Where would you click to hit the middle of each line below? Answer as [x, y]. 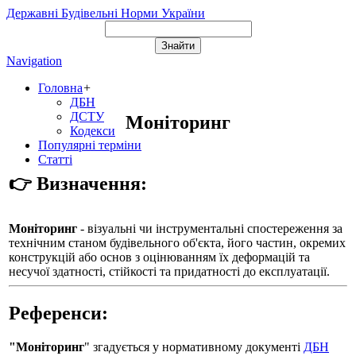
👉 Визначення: [78, 183]
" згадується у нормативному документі [194, 346]
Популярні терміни [90, 145]
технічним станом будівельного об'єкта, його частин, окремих [177, 243]
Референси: [58, 313]
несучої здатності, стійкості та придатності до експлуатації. [169, 271]
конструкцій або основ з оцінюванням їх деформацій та [159, 257]
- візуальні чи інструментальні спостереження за [210, 228]
